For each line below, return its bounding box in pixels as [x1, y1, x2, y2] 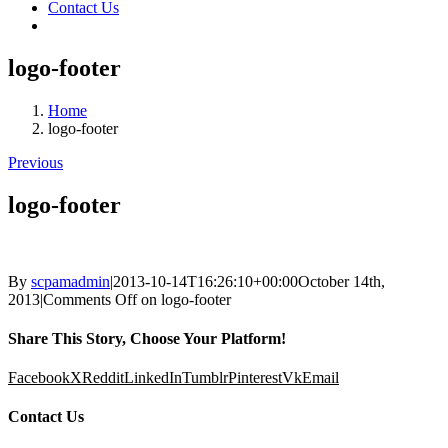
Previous [8, 153, 63, 171]
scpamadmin [31, 272, 110, 290]
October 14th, [298, 272, 385, 290]
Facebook [8, 369, 70, 387]
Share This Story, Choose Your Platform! [8, 329, 286, 347]
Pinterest [228, 369, 282, 387]
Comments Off [43, 290, 137, 308]
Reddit [82, 369, 124, 387]
